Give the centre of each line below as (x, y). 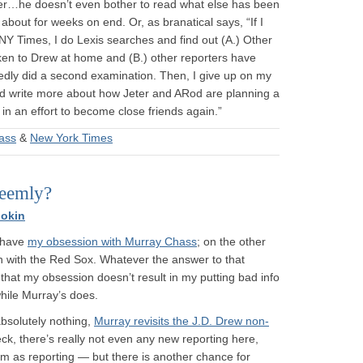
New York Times (71, 138)
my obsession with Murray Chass (112, 241)
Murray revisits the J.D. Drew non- (181, 321)
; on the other (231, 241)
